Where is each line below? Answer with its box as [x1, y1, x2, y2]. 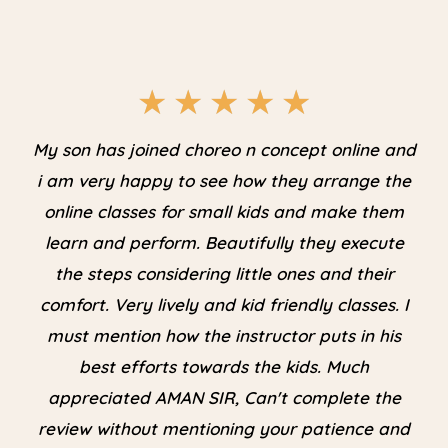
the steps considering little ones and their [54, 263, 394, 285]
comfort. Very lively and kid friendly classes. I [39, 294, 409, 316]
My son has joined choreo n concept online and [32, 139, 416, 161]
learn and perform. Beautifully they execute [44, 232, 404, 254]
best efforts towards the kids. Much [79, 356, 369, 378]
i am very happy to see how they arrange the [37, 170, 411, 192]
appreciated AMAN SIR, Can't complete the [47, 387, 401, 409]
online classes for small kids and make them [44, 201, 404, 223]
